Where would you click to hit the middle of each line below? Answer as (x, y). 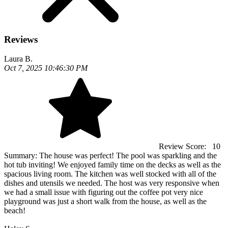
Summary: (22, 156)
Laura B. (18, 59)
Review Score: (183, 147)
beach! (15, 211)
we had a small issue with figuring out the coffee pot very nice (104, 192)
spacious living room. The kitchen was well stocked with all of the (110, 174)
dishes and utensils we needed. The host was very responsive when (112, 183)
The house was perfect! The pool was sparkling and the (128, 156)
